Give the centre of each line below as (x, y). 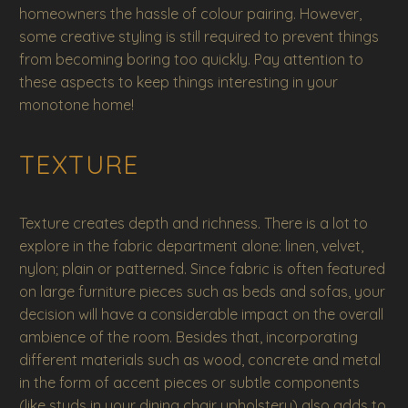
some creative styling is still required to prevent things (199, 36)
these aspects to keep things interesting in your (178, 82)
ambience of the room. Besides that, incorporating (189, 337)
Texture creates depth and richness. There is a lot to (194, 224)
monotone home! (76, 105)
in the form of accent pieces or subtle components (189, 383)
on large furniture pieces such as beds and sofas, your (202, 292)
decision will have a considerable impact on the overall (201, 315)
